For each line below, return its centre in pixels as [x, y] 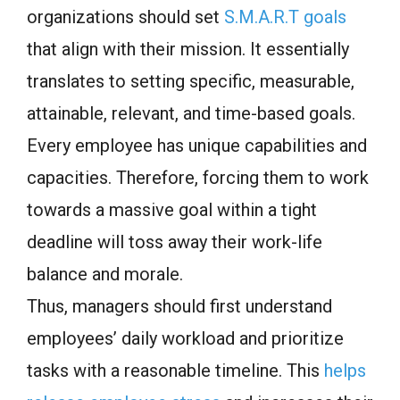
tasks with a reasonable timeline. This [175, 370]
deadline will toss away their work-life [175, 242]
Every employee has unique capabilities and [197, 145]
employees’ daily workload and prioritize [185, 338]
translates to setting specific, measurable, [191, 81]
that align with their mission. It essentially [188, 49]
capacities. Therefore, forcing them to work [198, 177]
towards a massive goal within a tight [172, 209]
